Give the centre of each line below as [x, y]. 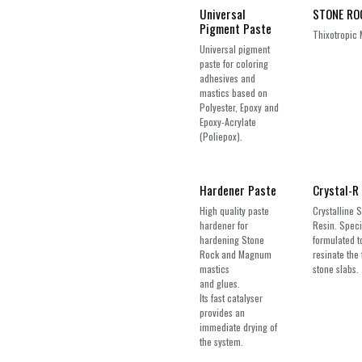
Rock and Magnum [236, 254]
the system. [221, 341]
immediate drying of [238, 326]
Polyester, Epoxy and [239, 107]
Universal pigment [235, 48]
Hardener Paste [238, 189]
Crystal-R [335, 189]
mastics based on [234, 92]
